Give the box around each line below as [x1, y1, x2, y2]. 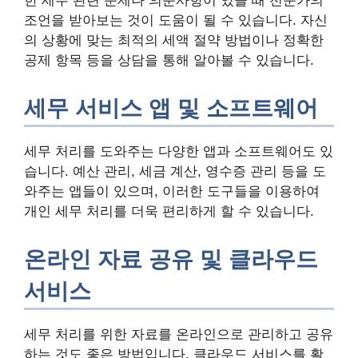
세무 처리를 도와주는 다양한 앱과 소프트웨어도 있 [24, 144, 333, 160]
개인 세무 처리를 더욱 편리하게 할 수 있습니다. [24, 204, 314, 220]
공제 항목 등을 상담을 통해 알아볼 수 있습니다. [24, 53, 314, 69]
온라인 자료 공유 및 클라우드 [24, 247, 318, 272]
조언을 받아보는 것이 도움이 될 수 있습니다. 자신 [24, 13, 328, 29]
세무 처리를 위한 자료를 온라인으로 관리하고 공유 [24, 327, 333, 343]
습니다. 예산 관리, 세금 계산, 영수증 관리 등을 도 [24, 164, 326, 180]
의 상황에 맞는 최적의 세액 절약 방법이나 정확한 [24, 33, 324, 49]
